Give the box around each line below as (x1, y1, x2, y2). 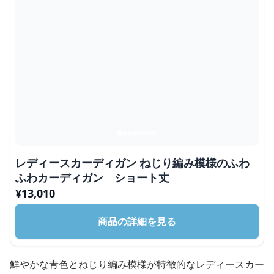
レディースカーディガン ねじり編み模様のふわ (15, 155, 250, 170)
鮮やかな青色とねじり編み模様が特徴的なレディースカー (10, 257, 264, 271)
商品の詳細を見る (98, 214, 176, 228)
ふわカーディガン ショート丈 (15, 169, 169, 185)
